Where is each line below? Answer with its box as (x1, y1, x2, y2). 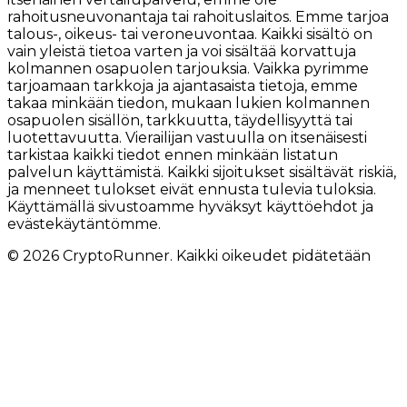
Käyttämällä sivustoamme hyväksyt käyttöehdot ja (7, 197, 373, 215)
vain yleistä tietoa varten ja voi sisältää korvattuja (7, 42, 356, 60)
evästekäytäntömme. (7, 214, 161, 233)
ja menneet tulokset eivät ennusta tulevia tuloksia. (7, 180, 376, 198)
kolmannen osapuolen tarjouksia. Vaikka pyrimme (7, 59, 369, 77)
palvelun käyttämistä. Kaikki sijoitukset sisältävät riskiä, (7, 163, 396, 181)
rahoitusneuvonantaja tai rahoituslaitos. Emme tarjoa (7, 7, 389, 25)
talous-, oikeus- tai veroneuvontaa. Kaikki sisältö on (7, 25, 372, 43)
